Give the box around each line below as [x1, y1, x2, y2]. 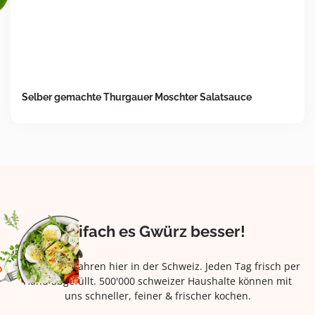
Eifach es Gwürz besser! [70, 221, 245, 240]
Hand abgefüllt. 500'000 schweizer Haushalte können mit [23, 274, 292, 288]
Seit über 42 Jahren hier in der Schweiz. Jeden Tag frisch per [15, 259, 300, 273]
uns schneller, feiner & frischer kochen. [64, 288, 251, 302]
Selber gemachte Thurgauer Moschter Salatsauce [22, 91, 252, 103]
